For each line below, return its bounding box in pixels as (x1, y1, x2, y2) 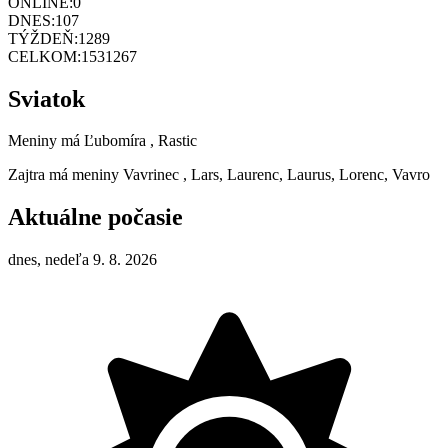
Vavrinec (123, 166, 179, 184)
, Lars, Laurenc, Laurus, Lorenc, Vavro (183, 166, 430, 184)
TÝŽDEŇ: (8, 29, 78, 47)
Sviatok (8, 85, 85, 112)
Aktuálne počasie (8, 204, 183, 231)
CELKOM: (8, 47, 81, 65)
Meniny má (8, 132, 84, 150)
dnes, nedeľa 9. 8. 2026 (8, 251, 157, 269)
